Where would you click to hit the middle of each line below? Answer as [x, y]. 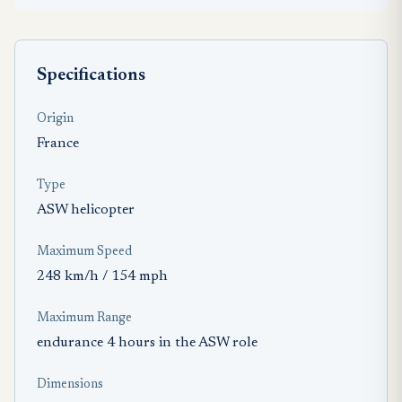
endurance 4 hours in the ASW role [147, 342]
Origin [55, 119]
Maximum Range [84, 318]
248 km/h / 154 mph [102, 276]
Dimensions [70, 385]
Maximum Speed [84, 252]
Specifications [91, 75]
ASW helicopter [86, 210]
